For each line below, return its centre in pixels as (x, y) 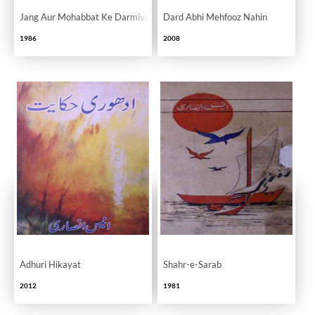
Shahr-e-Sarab (192, 264)
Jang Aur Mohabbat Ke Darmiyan (87, 17)
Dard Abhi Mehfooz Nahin (215, 17)
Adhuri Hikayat (50, 264)
